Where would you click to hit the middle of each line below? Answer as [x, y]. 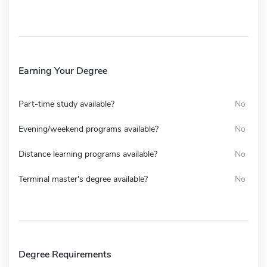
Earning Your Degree [63, 71]
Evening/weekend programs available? [89, 129]
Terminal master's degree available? [83, 179]
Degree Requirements [65, 254]
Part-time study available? [66, 104]
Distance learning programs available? [88, 154]
